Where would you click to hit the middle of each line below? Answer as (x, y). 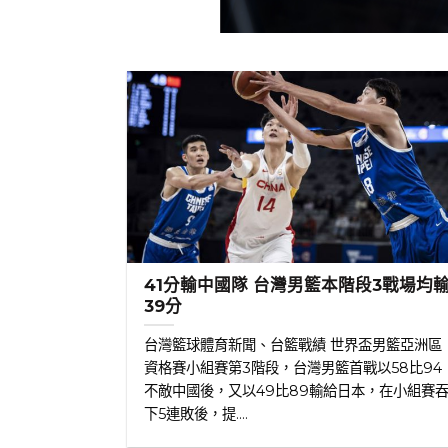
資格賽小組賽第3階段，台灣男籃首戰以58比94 (293, 367)
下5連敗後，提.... (196, 413)
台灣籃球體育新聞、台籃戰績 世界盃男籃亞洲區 (293, 344)
